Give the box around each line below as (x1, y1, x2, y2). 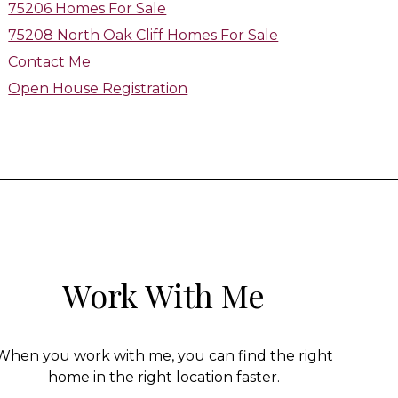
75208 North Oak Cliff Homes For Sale (8, 27, 279, 44)
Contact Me (8, 53, 92, 70)
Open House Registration (8, 80, 188, 97)
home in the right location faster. (47, 368, 280, 386)
